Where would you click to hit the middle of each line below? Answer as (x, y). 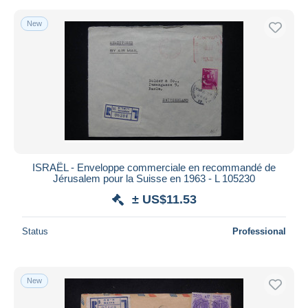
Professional (259, 231)
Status (35, 231)
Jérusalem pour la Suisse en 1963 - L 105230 (154, 178)
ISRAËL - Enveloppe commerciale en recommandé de (154, 167)
